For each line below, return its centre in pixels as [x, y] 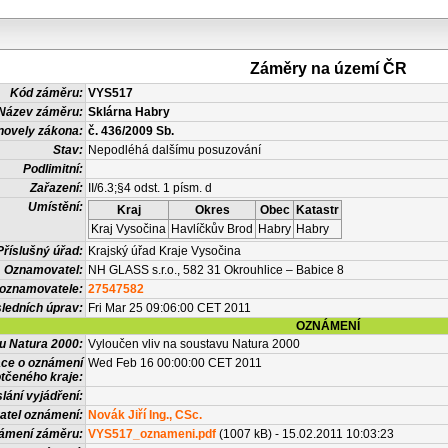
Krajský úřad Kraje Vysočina [164, 251]
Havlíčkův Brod [212, 229]
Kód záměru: [46, 93]
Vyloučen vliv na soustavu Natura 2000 [194, 344]
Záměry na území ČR [328, 68]
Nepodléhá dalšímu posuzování [174, 150]
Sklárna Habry [129, 112]
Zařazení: [56, 188]
